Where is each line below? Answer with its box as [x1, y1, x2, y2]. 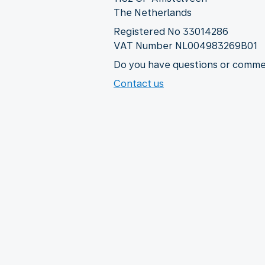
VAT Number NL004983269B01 [114, 40, 257, 51]
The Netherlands [114, 7, 192, 18]
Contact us [114, 77, 164, 89]
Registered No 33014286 [114, 25, 228, 37]
